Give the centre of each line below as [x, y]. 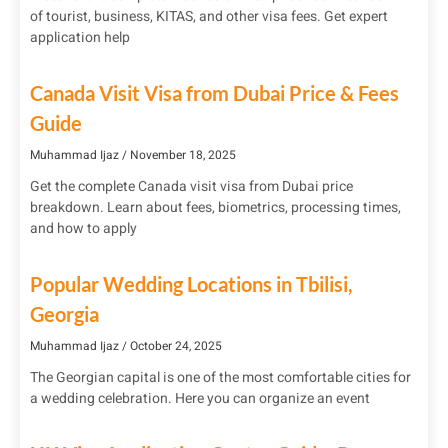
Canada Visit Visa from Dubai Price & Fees [214, 92]
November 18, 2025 [181, 154]
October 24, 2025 [174, 345]
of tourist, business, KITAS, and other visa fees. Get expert [209, 16]
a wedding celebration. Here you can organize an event [200, 398]
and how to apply [83, 228]
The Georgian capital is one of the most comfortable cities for [220, 377]
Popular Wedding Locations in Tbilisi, [191, 283]
